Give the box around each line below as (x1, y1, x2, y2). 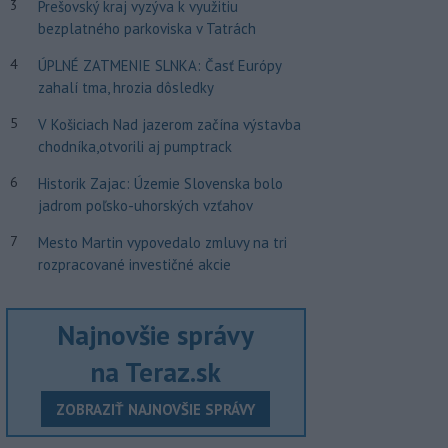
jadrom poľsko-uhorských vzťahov (37, 195, 253, 215)
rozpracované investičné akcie (37, 254, 231, 274)
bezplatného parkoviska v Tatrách (37, 18, 256, 38)
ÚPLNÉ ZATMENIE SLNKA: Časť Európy (37, 55, 281, 75)
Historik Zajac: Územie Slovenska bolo (37, 173, 283, 193)
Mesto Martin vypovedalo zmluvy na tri (37, 232, 287, 252)
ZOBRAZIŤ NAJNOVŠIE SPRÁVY (56, 399, 256, 419)
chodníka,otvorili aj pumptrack (37, 136, 232, 156)
